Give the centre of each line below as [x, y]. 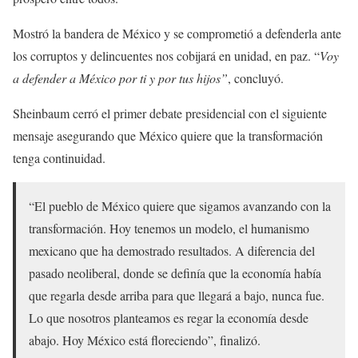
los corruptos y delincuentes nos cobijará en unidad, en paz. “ [166, 56]
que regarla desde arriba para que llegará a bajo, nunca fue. [177, 296]
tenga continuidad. [59, 158]
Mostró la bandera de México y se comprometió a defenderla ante [177, 34]
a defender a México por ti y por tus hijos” [120, 78]
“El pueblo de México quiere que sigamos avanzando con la [180, 206]
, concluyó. [256, 78]
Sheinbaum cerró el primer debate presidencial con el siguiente [170, 113]
